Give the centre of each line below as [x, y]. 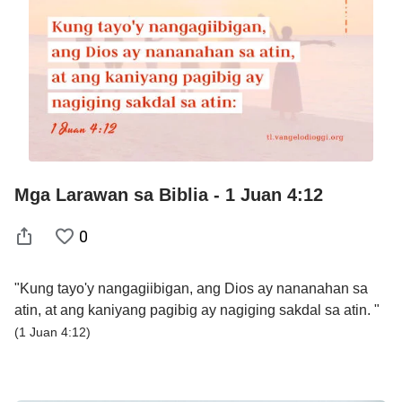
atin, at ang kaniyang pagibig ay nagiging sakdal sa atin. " [197, 310]
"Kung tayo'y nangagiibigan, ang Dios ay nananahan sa [191, 288]
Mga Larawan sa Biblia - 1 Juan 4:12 [169, 194]
